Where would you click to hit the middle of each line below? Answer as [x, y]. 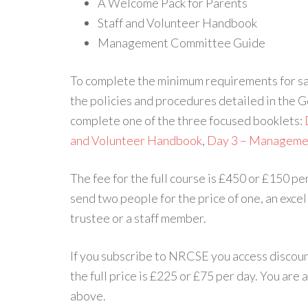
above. [88, 296]
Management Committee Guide [181, 43]
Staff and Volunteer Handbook [177, 23]
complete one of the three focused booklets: [187, 120]
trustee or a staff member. [138, 218]
